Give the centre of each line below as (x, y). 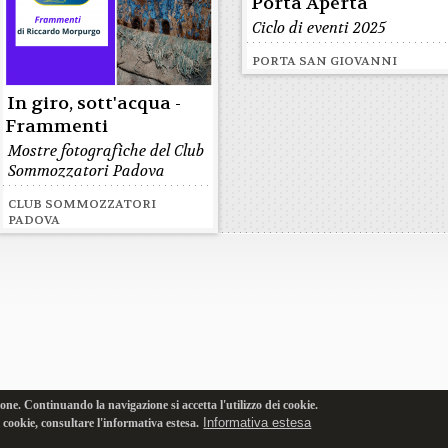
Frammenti (57, 126)
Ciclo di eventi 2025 (319, 28)
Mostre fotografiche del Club (106, 151)
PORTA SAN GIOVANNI (325, 61)
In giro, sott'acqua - (94, 103)
